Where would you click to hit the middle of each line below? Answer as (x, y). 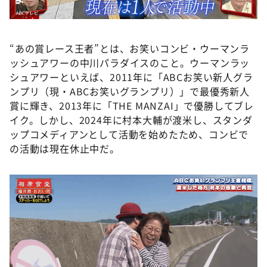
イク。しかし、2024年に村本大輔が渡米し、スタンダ (131, 120)
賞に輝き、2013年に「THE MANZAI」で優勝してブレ (132, 105)
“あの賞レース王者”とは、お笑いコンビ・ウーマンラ (130, 48)
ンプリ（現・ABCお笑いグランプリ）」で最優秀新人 (130, 91)
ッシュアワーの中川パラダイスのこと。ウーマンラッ (130, 63)
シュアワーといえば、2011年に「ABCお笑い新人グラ (131, 77)
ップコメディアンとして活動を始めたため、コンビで (129, 134)
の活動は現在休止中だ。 (65, 148)
